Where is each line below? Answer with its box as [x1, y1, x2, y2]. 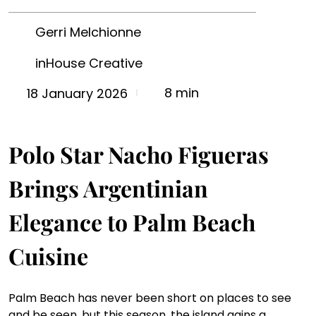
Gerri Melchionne [35, 23, 141, 42]
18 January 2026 [27, 84, 128, 102]
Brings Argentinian [8, 173, 213, 204]
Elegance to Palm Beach [8, 207, 260, 238]
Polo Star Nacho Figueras [8, 139, 274, 170]
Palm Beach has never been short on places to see [8, 290, 294, 307]
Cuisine [8, 241, 88, 272]
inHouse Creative [35, 54, 142, 73]
